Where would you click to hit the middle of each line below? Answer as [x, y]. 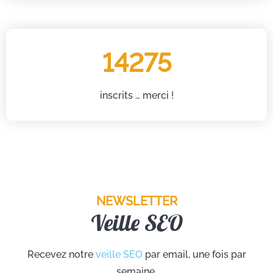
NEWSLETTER [136, 201]
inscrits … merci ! [136, 95]
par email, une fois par [194, 254]
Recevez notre [61, 254]
